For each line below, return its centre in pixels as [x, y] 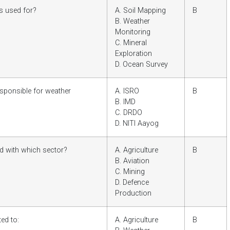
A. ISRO [127, 91]
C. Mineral [131, 43]
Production [133, 194]
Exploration [133, 54]
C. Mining [130, 172]
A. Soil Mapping [140, 11]
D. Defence [132, 183]
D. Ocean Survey [141, 65]
